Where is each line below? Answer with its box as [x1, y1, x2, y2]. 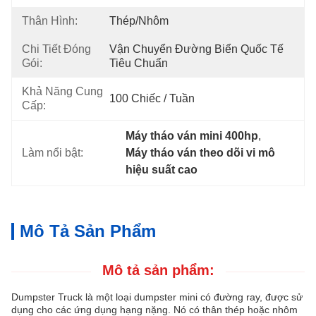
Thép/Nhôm [109, 15, 169, 27]
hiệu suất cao [126, 164, 198, 176]
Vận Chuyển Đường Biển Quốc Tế [109, 43, 284, 55]
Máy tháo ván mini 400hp [126, 130, 259, 142]
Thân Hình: [22, 15, 78, 27]
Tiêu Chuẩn [109, 57, 168, 69]
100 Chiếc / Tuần [109, 92, 195, 104]
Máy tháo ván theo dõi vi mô [126, 147, 276, 159]
